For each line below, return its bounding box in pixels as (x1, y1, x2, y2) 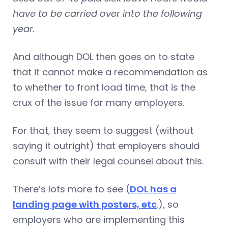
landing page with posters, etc (13, 198, 157, 211)
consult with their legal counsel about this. (13, 155, 204, 168)
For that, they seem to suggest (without (13, 124, 193, 137)
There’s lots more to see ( (13, 183, 130, 196)
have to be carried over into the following (13, 7, 202, 20)
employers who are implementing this (13, 213, 185, 226)
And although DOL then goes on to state (13, 50, 194, 64)
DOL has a (130, 183, 177, 196)
